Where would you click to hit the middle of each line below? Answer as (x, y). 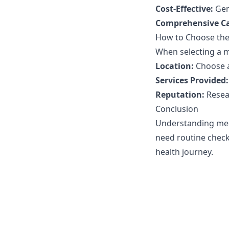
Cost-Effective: (184, 9)
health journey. (184, 152)
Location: (175, 66)
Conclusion (177, 109)
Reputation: (180, 95)
